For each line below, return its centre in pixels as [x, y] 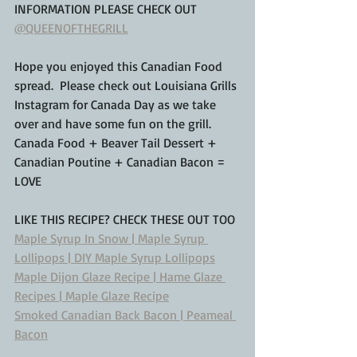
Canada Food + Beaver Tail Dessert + [117, 142]
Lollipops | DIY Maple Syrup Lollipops [115, 257]
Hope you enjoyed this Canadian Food [120, 66]
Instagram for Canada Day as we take [117, 104]
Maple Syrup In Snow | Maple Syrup [111, 238]
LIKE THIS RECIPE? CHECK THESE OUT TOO [125, 219]
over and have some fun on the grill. [116, 123]
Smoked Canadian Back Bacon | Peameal [125, 314]
